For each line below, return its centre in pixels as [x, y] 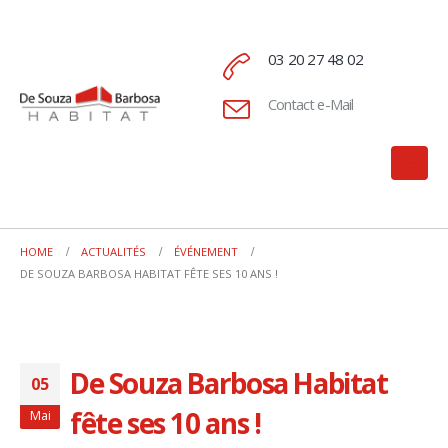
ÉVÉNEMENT [206, 251]
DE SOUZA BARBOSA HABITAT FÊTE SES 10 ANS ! [149, 273]
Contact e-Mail [310, 104]
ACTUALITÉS [113, 251]
